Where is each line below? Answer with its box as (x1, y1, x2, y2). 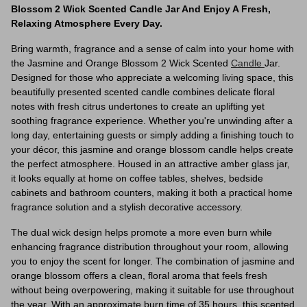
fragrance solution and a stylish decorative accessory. (11, 201, 243, 212)
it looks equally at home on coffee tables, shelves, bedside (11, 173, 263, 184)
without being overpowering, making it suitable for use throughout (11, 284, 294, 295)
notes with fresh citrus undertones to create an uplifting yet (11, 101, 265, 112)
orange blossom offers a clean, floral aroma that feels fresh (11, 270, 267, 281)
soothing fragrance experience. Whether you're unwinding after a (11, 115, 293, 126)
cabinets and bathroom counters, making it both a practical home (11, 187, 293, 198)
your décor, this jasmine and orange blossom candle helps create (11, 144, 293, 155)
